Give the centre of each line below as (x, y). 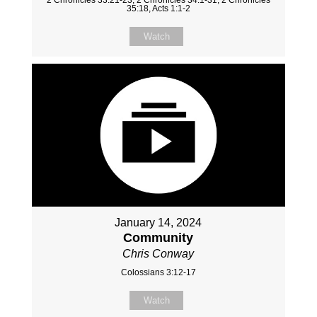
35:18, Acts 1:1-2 (158, 8)
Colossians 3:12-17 (158, 272)
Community (158, 237)
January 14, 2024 (158, 222)
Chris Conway (158, 253)
